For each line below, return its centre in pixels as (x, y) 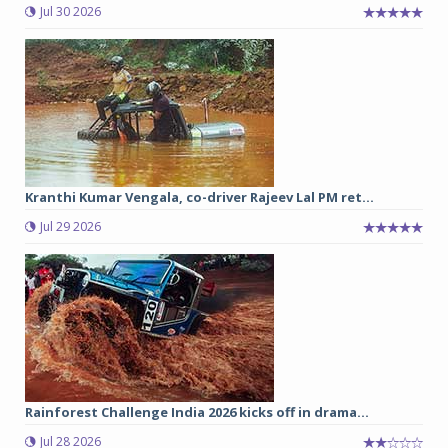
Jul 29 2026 (70, 226)
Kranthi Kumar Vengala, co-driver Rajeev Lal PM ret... (199, 196)
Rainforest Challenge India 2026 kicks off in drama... (197, 411)
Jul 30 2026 (70, 11)
